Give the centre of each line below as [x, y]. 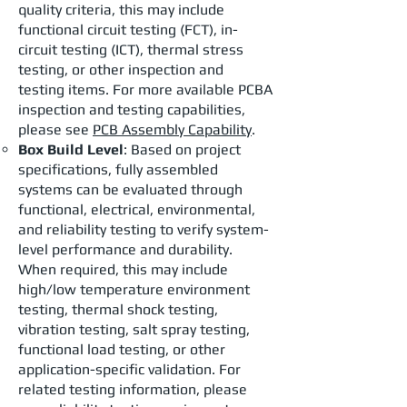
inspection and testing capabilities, [132, 109]
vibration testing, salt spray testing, [134, 329]
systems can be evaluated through [130, 189]
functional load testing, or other [122, 349]
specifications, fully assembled [118, 169]
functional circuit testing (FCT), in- [128, 30]
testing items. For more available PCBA [145, 89]
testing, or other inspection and [121, 69]
